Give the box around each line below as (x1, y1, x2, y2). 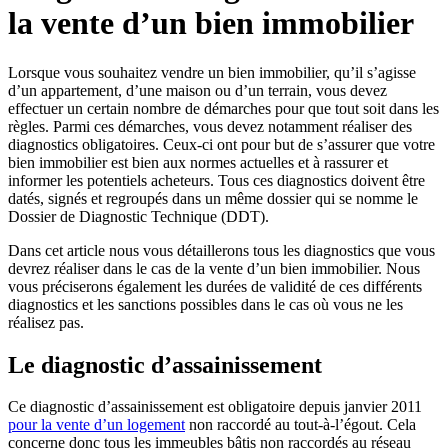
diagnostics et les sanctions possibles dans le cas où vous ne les (8, 295, 403, 313)
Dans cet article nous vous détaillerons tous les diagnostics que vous (8, 241, 435, 259)
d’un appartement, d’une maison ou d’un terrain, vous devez (8, 81, 387, 99)
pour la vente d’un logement (8, 416, 185, 434)
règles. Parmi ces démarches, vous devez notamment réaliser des (8, 117, 412, 135)
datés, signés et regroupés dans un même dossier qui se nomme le (8, 189, 418, 207)
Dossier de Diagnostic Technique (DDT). (8, 207, 269, 225)
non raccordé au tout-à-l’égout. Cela (185, 416, 416, 434)
